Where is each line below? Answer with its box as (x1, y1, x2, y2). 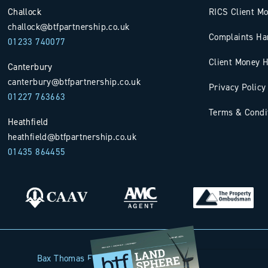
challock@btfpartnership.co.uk (7, 21, 130, 32)
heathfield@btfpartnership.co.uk (7, 131, 137, 142)
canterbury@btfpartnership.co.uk (7, 76, 141, 87)
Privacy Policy (208, 81, 266, 93)
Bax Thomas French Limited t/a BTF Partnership (36, 252, 232, 264)
